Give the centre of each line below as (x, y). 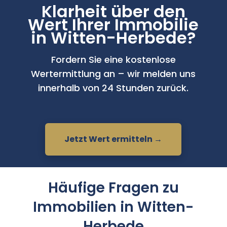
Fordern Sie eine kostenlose (113, 60)
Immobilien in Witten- (113, 207)
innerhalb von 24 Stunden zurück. (113, 88)
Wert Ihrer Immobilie (113, 25)
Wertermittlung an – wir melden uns (113, 74)
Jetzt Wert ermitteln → (113, 139)
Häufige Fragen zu (113, 187)
